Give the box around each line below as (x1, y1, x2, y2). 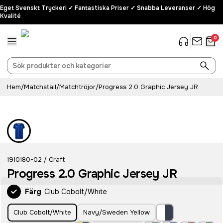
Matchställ (24, 83, 56, 91)
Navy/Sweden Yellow (83, 208, 150, 217)
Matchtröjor (59, 83, 96, 91)
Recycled (16, 97, 42, 105)
